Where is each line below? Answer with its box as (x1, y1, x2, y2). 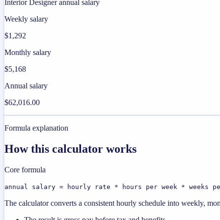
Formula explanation (4, 124, 68, 133)
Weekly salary (4, 15, 48, 24)
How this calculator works (4, 142, 137, 155)
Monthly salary (4, 48, 51, 57)
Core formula (4, 165, 46, 174)
